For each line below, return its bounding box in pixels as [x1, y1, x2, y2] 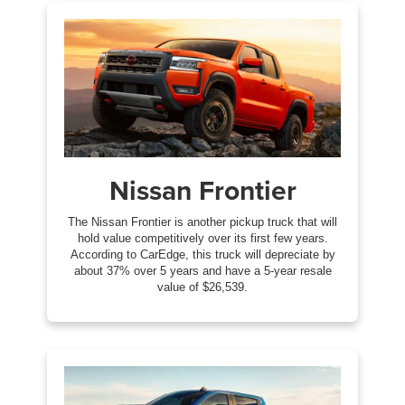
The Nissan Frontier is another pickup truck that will [68, 214, 337, 229]
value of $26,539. [157, 279, 248, 294]
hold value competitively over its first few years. [77, 231, 328, 245]
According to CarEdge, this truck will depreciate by [70, 247, 335, 261]
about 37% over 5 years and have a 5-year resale [73, 263, 332, 278]
